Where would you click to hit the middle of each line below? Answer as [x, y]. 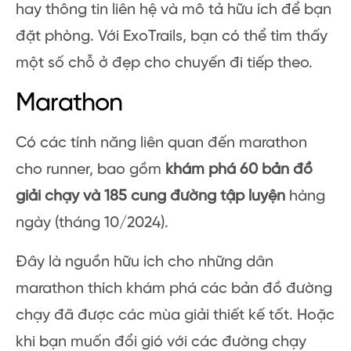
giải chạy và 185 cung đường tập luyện [150, 196]
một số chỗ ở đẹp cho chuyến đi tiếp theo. [164, 63]
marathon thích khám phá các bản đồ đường [174, 288]
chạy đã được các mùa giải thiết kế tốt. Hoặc [175, 315]
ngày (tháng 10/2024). [92, 223]
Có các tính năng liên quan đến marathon [161, 143]
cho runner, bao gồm [90, 169]
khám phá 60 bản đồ [239, 169]
